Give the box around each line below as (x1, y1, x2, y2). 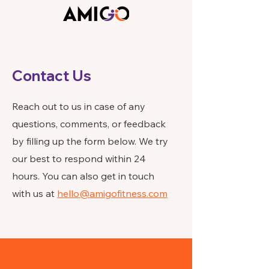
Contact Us (12, 67, 91, 85)
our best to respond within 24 (12, 153, 146, 165)
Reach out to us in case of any (12, 100, 145, 112)
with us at (12, 187, 57, 199)
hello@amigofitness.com (57, 187, 168, 199)
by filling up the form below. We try (12, 135, 168, 147)
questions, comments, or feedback (12, 118, 166, 130)
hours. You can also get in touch (12, 170, 154, 182)
